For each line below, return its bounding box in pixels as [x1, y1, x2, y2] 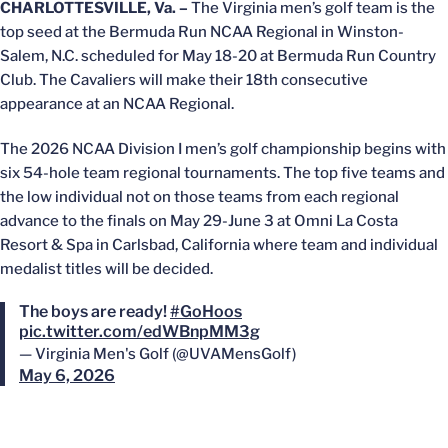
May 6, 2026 [19, 366, 115, 385]
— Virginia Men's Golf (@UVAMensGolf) [19, 345, 296, 363]
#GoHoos [170, 302, 242, 321]
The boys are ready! [19, 302, 170, 321]
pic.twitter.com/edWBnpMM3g [19, 322, 260, 341]
